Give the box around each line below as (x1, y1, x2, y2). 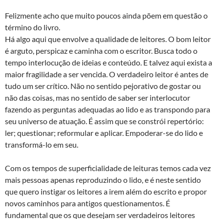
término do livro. (5, 22, 60, 32)
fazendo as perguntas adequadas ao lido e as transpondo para (5, 104, 210, 114)
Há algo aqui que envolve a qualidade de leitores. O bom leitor (5, 34, 211, 44)
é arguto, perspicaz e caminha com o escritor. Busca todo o (5, 45, 197, 55)
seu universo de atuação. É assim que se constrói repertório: (5, 116, 204, 126)
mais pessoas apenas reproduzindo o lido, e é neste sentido (5, 175, 201, 184)
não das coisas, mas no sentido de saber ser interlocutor (5, 92, 190, 102)
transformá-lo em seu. (5, 139, 78, 149)
